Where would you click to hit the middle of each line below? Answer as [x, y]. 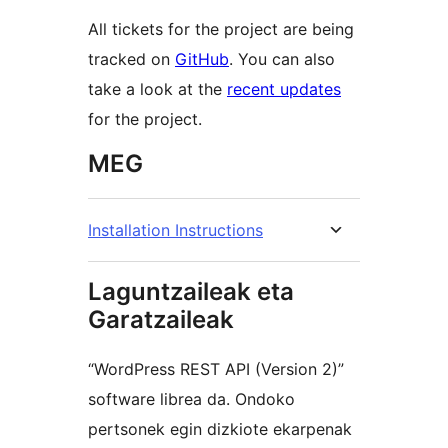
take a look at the [157, 89]
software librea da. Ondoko [191, 399]
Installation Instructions [175, 230]
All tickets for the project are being [221, 29]
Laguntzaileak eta [191, 292]
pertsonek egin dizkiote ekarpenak [220, 429]
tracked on [131, 59]
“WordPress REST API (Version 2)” [216, 369]
